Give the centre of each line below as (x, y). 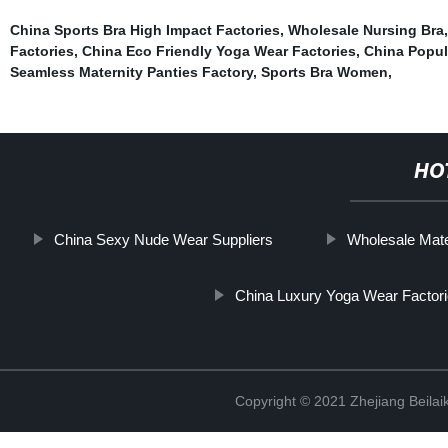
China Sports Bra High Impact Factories (144, 29)
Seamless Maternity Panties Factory (131, 71)
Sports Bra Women (324, 71)
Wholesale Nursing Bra (365, 29)
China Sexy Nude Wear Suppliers (164, 239)
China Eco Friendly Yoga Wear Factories (218, 50)
